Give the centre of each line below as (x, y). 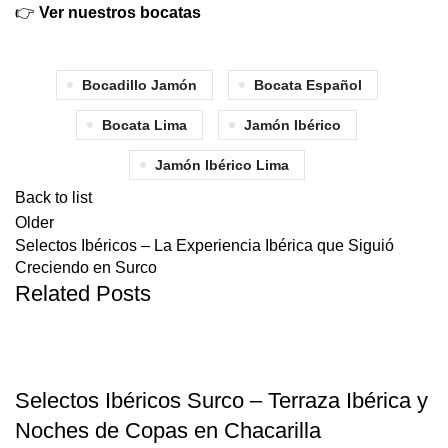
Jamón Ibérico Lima (221, 165)
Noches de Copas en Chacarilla (168, 430)
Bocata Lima (144, 125)
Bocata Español (307, 85)
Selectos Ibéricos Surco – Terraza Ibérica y (221, 400)
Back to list (53, 197)
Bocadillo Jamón (139, 85)
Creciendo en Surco (86, 267)
